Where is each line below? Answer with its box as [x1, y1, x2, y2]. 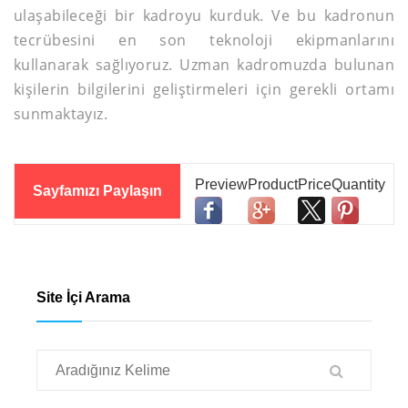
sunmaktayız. [14, 103, 108, 124]
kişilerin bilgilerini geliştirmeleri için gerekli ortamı [14, 78, 394, 99]
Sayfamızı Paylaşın [33, 182, 162, 199]
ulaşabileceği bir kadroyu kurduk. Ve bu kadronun [14, 5, 394, 25]
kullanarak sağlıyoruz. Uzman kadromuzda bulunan [14, 54, 394, 75]
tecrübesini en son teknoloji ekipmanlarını [14, 29, 394, 50]
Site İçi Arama [36, 289, 130, 305]
